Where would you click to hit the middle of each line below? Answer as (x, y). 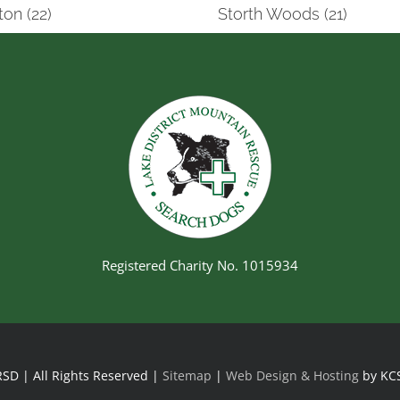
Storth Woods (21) (283, 14)
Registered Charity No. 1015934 (200, 266)
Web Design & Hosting (294, 376)
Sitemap (187, 376)
